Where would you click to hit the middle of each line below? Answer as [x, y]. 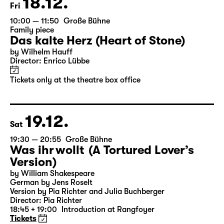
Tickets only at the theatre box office [75, 118]
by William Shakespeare [52, 211]
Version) [33, 200]
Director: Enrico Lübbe [50, 99]
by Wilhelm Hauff [41, 90]
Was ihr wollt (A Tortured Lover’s [102, 188]
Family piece [32, 68]
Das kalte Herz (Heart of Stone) [97, 78]
